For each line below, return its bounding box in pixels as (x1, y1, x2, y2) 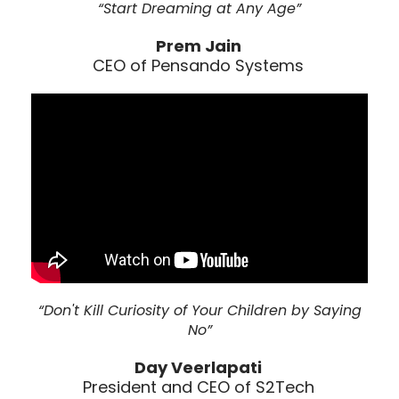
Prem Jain (155, 35, 241, 58)
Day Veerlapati (134, 355, 263, 379)
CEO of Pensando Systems (93, 54, 305, 77)
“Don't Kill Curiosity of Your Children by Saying (37, 299, 362, 321)
